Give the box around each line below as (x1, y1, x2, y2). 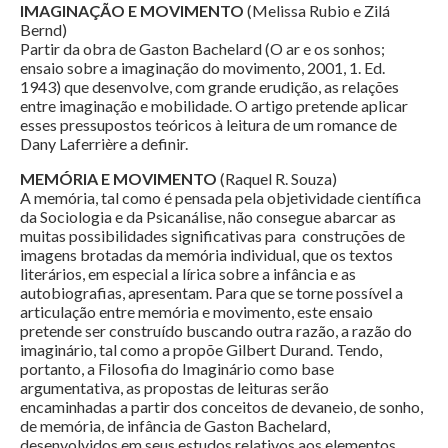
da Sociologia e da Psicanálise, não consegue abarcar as (20, 207, 396, 227)
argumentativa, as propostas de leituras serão (20, 378, 329, 398)
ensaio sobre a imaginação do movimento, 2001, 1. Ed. (20, 58, 385, 78)
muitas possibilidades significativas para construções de (20, 226, 405, 246)
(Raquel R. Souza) (217, 169, 340, 189)
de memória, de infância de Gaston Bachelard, (20, 416, 330, 436)
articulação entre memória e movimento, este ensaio (20, 302, 373, 322)
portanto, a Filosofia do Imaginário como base (20, 359, 334, 379)
